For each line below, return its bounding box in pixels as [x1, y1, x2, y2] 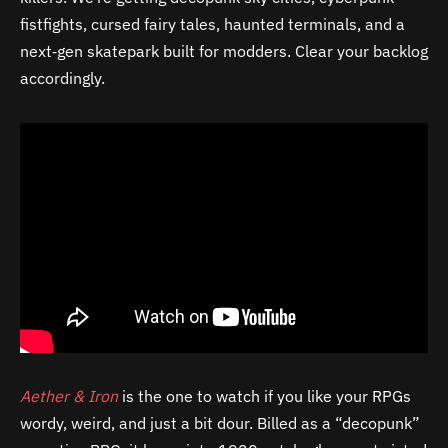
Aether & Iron [20, 385, 118, 406]
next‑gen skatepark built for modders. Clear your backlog [20, 40, 428, 61]
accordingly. [20, 67, 105, 88]
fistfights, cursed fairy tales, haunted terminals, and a [20, 13, 405, 34]
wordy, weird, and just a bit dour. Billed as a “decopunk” [20, 412, 420, 433]
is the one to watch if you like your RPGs [118, 385, 411, 406]
